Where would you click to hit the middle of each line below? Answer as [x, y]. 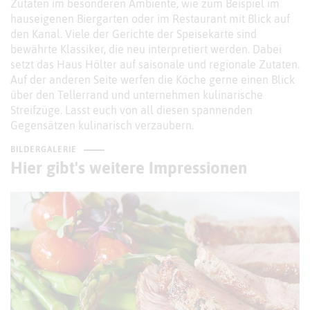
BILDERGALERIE [44, 150]
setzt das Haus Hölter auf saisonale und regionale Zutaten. [155, 65]
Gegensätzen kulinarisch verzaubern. [102, 126]
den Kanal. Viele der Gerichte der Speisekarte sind [134, 34]
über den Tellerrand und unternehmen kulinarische [137, 95]
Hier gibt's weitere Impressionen [129, 168]
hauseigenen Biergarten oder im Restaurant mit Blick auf [150, 19]
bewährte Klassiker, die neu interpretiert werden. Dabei [146, 49]
